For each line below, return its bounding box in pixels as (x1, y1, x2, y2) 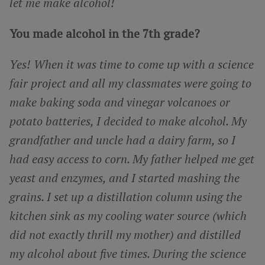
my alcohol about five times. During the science (9, 245, 246, 261)
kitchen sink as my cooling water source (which (9, 207, 247, 224)
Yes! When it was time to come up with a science (9, 56, 254, 72)
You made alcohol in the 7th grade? (9, 25, 200, 41)
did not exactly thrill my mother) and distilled (9, 226, 241, 243)
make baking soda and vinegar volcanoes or (9, 93, 230, 110)
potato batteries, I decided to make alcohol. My (9, 112, 247, 129)
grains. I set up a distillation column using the (9, 188, 242, 205)
